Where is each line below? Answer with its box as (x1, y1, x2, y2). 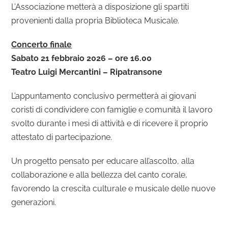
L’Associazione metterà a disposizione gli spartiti (11, 2, 189, 12)
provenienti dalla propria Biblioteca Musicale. (11, 16, 180, 26)
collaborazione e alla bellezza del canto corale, (11, 170, 188, 180)
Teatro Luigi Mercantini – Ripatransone (11, 67, 163, 77)
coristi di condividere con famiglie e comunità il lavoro (11, 105, 213, 115)
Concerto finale (11, 40, 72, 50)
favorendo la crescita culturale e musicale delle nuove (11, 184, 216, 194)
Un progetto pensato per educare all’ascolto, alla (11, 156, 195, 166)
